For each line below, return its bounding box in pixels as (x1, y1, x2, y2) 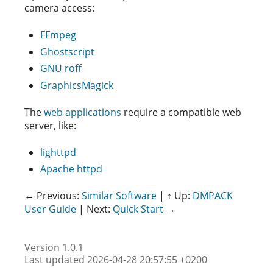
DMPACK (193, 189, 233, 202)
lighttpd (40, 145, 76, 159)
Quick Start (113, 202, 163, 216)
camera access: (24, 1, 94, 15)
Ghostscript (40, 44, 94, 58)
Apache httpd (40, 162, 102, 175)
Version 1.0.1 (24, 241, 83, 254)
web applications (44, 105, 121, 119)
